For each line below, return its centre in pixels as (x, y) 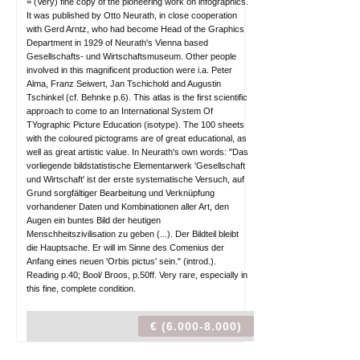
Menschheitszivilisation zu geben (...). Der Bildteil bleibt (133, 234)
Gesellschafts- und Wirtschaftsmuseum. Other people (131, 56)
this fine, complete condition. (81, 288)
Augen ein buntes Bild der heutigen (94, 220)
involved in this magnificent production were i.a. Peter (129, 70)
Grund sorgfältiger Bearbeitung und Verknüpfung (121, 193)
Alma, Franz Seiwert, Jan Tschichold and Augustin (124, 84)
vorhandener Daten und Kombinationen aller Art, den (128, 207)
